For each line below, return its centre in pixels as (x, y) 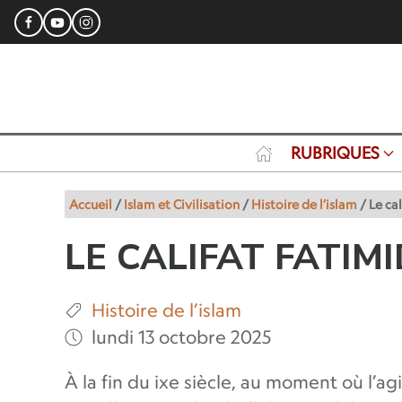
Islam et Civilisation (182, 204)
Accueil (91, 204)
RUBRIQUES (335, 153)
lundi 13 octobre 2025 (181, 336)
